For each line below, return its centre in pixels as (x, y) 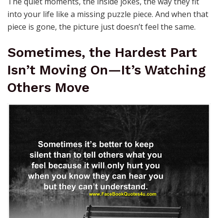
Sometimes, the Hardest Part (102, 53)
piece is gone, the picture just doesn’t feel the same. (101, 27)
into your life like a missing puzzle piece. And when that (108, 14)
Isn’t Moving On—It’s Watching (107, 70)
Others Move (48, 88)
